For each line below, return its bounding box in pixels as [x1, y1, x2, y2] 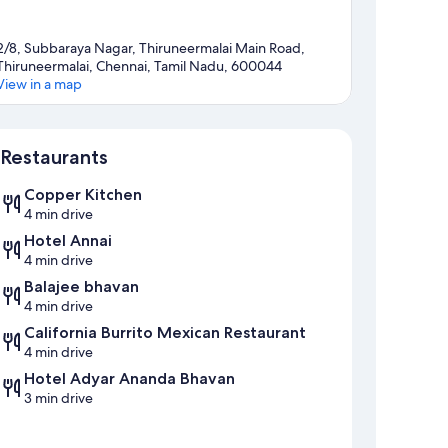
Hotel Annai [24, 231, 112, 251]
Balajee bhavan [24, 277, 139, 297]
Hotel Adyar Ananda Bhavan [24, 369, 235, 389]
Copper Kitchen [24, 185, 142, 205]
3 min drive [24, 389, 93, 408]
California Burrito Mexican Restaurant [24, 323, 306, 343]
